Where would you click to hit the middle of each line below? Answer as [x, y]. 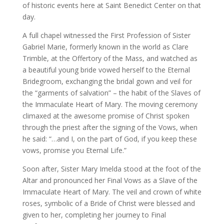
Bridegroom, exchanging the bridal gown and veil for [107, 81]
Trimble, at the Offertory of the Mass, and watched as [110, 58]
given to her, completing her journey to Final [94, 215]
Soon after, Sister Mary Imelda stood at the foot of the [111, 169]
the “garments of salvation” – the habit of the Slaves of [111, 93]
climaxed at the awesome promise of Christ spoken [106, 116]
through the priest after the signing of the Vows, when [110, 127]
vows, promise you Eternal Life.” [74, 150]
